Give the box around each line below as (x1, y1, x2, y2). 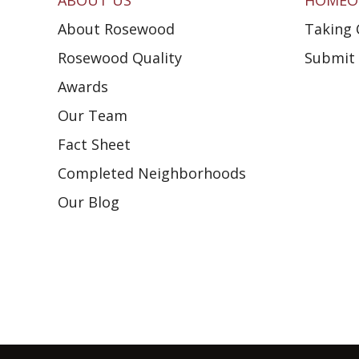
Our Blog (58, 192, 119, 212)
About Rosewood (58, 19, 175, 38)
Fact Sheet (58, 135, 131, 154)
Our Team (58, 106, 127, 125)
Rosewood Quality (58, 48, 182, 67)
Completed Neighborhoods (58, 163, 246, 183)
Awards (58, 77, 108, 96)
